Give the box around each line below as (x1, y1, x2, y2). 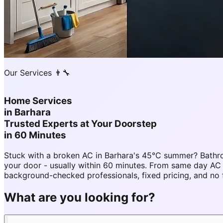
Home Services (4, 95, 72, 107)
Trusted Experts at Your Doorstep (4, 118, 157, 130)
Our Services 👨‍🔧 (4, 68, 70, 78)
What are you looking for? (4, 190, 155, 205)
